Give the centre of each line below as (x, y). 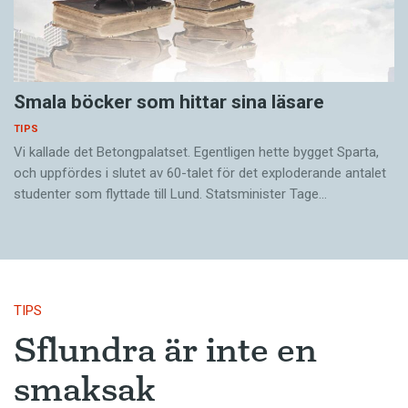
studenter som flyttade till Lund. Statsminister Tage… (170, 194)
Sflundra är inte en (165, 349)
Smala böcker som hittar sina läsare (169, 102)
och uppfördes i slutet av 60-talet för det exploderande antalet (200, 173)
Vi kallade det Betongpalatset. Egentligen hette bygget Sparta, (196, 152)
